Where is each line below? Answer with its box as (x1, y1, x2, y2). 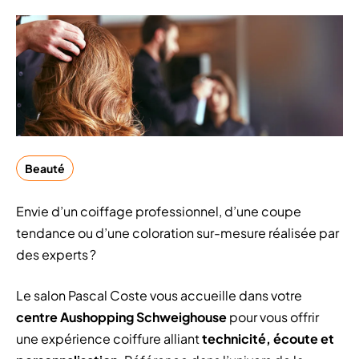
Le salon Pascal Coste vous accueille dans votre (16, 287, 302, 305)
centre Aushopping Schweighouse (16, 309, 227, 326)
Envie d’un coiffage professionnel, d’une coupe (16, 203, 301, 220)
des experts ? (16, 246, 96, 264)
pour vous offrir (227, 309, 319, 326)
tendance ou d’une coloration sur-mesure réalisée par (16, 224, 339, 242)
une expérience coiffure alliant (16, 330, 202, 348)
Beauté (25, 161, 65, 176)
